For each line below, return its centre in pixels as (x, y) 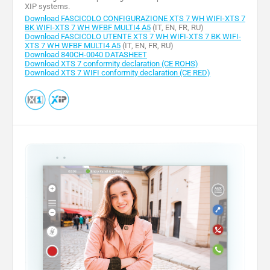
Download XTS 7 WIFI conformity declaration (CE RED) (118, 72)
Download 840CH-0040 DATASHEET (86, 54)
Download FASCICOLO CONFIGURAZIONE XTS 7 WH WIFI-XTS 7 (135, 18)
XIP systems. (47, 6)
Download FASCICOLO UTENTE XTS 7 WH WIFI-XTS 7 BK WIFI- (133, 36)
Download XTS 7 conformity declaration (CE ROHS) (111, 63)
